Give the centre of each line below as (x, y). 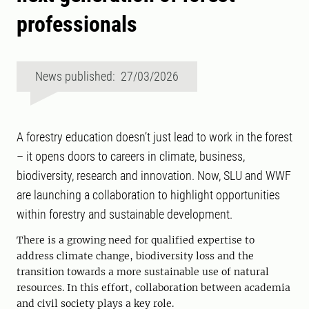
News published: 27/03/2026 (107, 77)
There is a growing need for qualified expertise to (136, 240)
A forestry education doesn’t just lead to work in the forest (154, 137)
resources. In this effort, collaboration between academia (153, 288)
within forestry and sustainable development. (124, 215)
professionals (77, 24)
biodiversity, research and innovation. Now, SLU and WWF (154, 176)
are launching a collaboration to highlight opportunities (148, 195)
